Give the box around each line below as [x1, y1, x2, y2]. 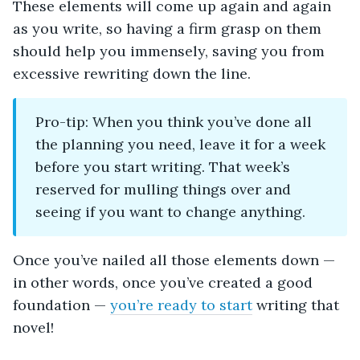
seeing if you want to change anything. [35, 202, 305, 222]
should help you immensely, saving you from [13, 42, 325, 61]
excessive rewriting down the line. [13, 64, 251, 84]
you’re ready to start [110, 296, 252, 315]
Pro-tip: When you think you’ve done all [35, 112, 312, 132]
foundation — [13, 296, 110, 315]
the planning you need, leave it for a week [35, 135, 325, 154]
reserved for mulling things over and [35, 180, 291, 199]
